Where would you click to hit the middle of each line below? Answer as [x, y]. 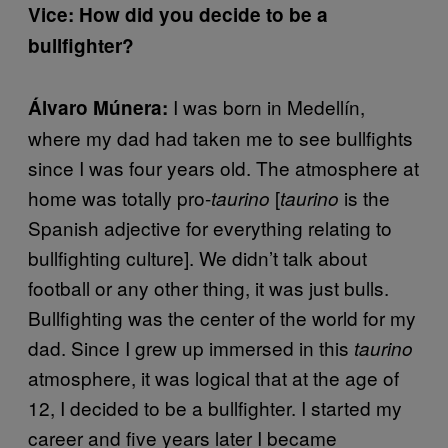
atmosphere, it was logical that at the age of [213, 377]
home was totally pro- [119, 197]
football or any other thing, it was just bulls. [208, 287]
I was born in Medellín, [269, 106]
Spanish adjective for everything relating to [210, 227]
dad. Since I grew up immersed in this [191, 347]
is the [364, 197]
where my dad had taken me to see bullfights [220, 137]
